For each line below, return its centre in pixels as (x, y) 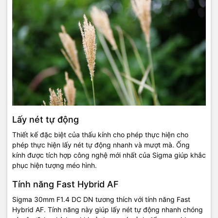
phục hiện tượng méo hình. (54, 165)
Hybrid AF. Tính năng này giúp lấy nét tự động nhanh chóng (108, 210)
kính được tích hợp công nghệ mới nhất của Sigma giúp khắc (109, 155)
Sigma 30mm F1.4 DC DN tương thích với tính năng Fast (101, 200)
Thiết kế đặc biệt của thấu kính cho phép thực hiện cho (100, 135)
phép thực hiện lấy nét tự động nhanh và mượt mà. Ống (101, 145)
